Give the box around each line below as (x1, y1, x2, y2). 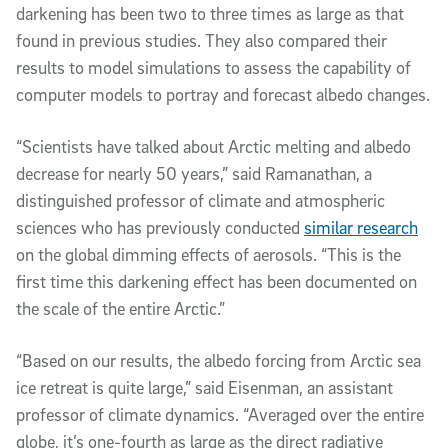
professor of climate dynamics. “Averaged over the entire (16, 403, 424, 425)
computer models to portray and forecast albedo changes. (16, 83, 430, 105)
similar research (304, 216, 418, 238)
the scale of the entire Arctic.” (16, 297, 225, 319)
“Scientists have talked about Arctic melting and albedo (16, 135, 411, 157)
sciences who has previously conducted (16, 216, 304, 238)
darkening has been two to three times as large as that (16, 2, 404, 24)
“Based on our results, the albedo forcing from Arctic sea (16, 349, 421, 371)
